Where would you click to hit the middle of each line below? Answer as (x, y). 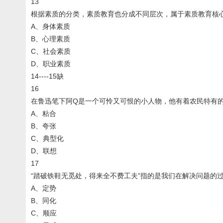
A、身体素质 (51, 26)
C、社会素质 (51, 51)
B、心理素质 (51, 39)
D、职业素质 (51, 64)
